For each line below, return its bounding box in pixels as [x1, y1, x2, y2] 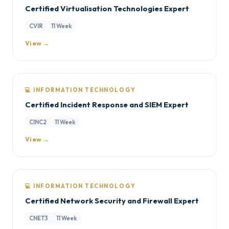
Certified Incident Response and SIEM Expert [25, 100, 189, 109]
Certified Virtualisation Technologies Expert [25, 4, 189, 13]
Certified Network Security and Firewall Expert [25, 196, 199, 205]
